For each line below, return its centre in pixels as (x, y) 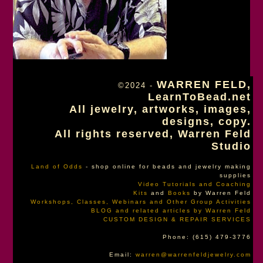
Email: (122, 255)
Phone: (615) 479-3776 (207, 237)
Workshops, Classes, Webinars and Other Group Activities (141, 202)
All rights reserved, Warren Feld (153, 134)
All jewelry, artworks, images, (160, 109)
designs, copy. (206, 122)
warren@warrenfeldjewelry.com (193, 255)
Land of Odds (57, 167)
